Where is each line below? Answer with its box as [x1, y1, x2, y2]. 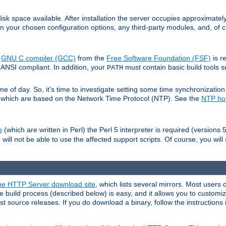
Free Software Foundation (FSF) [106, 54, 211, 63]
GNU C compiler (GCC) [1, 54, 76, 63]
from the [76, 54, 106, 63]
